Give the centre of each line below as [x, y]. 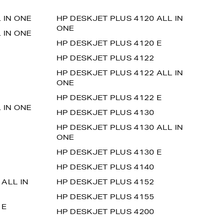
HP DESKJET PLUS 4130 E [109, 152]
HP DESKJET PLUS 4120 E [109, 43]
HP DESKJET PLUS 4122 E [109, 98]
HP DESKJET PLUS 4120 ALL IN [120, 18]
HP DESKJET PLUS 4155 [105, 197]
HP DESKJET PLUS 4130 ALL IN [120, 127]
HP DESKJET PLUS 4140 [105, 167]
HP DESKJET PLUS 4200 [105, 212]
